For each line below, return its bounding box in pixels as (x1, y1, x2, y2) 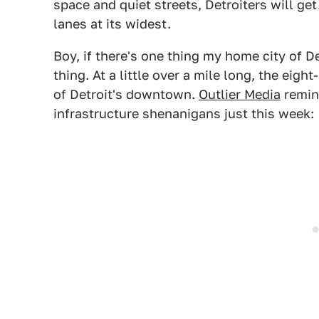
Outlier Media (199, 87, 281, 102)
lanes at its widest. (53, 16, 171, 31)
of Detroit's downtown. (53, 87, 199, 102)
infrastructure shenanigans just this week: (53, 106, 314, 121)
